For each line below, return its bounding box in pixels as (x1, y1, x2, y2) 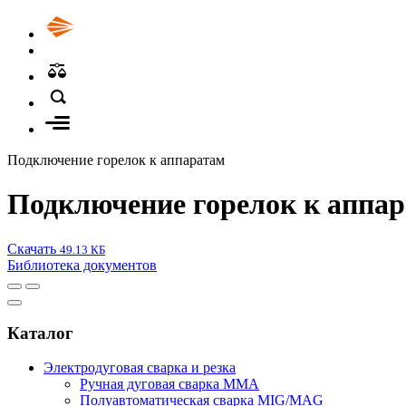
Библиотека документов (7, 256, 157, 273)
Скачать (7, 240, 60, 256)
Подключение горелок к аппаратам (7, 152, 225, 168)
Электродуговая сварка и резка (43, 360, 236, 376)
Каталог (7, 323, 73, 343)
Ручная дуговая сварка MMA (80, 376, 259, 392)
